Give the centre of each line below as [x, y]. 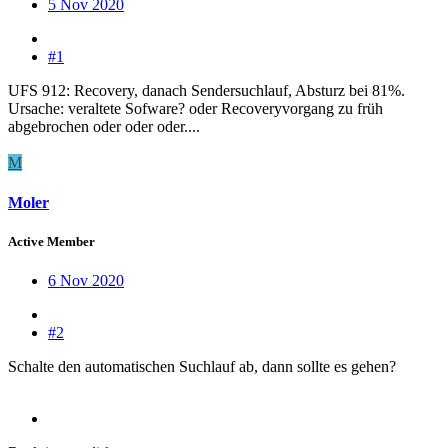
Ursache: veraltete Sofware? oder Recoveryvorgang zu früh [195, 109]
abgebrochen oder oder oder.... [104, 127]
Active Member [51, 241]
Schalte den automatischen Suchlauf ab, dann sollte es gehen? [202, 367]
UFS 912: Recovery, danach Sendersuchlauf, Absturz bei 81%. [206, 91]
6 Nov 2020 [86, 281]
